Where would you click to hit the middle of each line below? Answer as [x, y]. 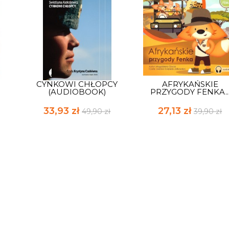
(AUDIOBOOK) [77, 91]
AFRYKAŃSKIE [190, 84]
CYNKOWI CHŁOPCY [77, 84]
